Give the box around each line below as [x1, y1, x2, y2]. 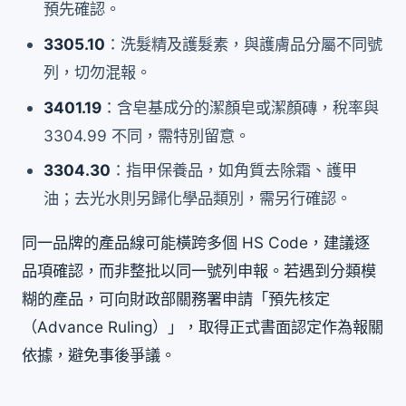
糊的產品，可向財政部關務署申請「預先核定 [22, 289, 330, 309]
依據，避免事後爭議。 [22, 345, 176, 365]
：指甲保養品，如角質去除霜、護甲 [111, 160, 358, 180]
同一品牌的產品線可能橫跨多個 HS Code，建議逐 [22, 233, 370, 253]
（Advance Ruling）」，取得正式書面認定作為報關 [22, 317, 383, 337]
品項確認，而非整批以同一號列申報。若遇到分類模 [22, 261, 376, 281]
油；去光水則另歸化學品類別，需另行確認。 [43, 188, 353, 208]
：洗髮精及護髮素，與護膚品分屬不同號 [105, 34, 383, 53]
